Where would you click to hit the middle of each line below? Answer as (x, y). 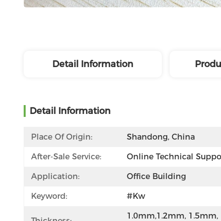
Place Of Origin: (62, 137)
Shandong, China (161, 137)
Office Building (156, 176)
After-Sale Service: (66, 157)
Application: (55, 176)
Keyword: (49, 196)
